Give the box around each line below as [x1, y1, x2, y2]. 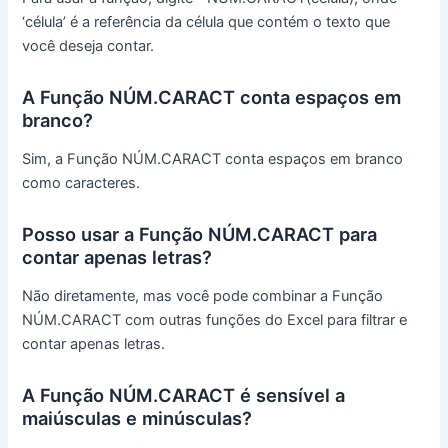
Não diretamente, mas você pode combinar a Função [22, 287, 384, 306]
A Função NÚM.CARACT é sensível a [22, 383, 346, 406]
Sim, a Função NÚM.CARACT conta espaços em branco [22, 150, 404, 169]
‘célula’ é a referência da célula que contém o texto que [22, 13, 391, 32]
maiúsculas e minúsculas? [22, 406, 253, 429]
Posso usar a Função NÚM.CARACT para [22, 222, 378, 245]
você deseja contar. [22, 37, 155, 56]
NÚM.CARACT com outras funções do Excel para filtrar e [22, 311, 408, 330]
